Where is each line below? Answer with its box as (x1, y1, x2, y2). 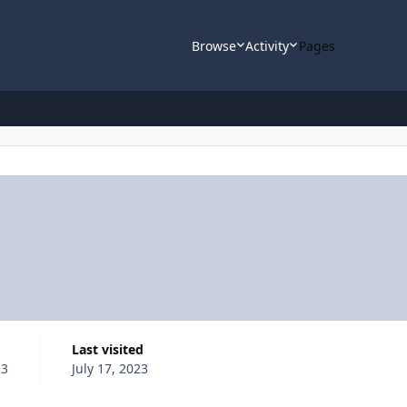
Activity (245, 36, 290, 55)
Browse (191, 36, 236, 55)
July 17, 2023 (71, 359, 148, 377)
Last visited (78, 340, 144, 358)
